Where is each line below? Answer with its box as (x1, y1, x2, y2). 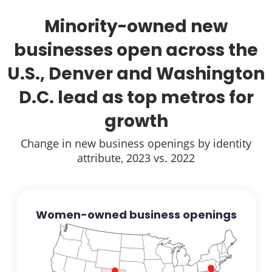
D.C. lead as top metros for (18, 86, 254, 110)
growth (104, 109, 168, 134)
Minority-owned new (44, 15, 228, 39)
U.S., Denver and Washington (7, 62, 265, 86)
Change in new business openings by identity (21, 136, 251, 151)
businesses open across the (14, 38, 258, 63)
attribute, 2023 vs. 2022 (77, 151, 195, 166)
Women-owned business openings (35, 207, 237, 223)
